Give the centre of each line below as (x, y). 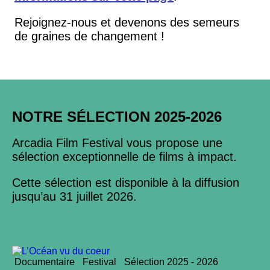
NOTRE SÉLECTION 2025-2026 (117, 117)
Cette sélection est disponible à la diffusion (126, 183)
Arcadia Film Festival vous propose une (117, 143)
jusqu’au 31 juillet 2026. (76, 196)
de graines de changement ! (89, 36)
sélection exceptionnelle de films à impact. (126, 157)
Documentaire (45, 262)
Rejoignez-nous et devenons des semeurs (127, 22)
